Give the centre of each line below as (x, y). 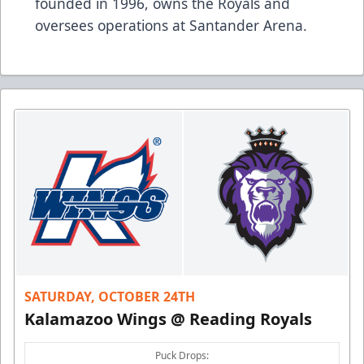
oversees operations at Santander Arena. (171, 25)
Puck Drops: (182, 355)
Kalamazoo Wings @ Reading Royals (168, 318)
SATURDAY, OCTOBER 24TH (110, 296)
